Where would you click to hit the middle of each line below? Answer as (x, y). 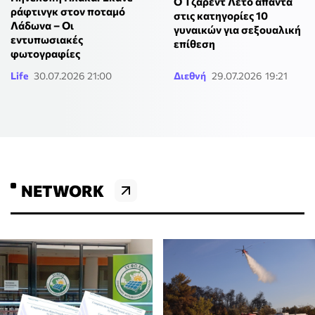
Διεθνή (189, 75)
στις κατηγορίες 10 (220, 16)
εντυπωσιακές (47, 39)
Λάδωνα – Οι (42, 25)
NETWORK (63, 190)
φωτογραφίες (45, 53)
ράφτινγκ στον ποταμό (68, 11)
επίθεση (194, 44)
